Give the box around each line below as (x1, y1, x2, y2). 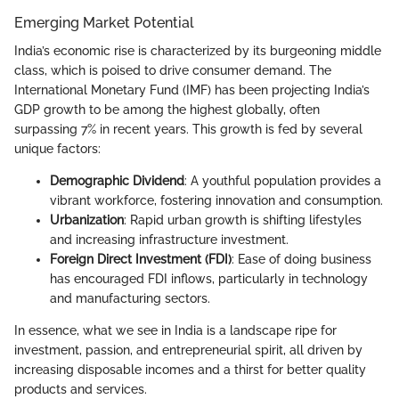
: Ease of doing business (232, 252, 371, 267)
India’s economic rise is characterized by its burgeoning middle (14, 44, 381, 59)
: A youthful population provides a (184, 174, 381, 189)
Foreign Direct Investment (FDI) (50, 252, 232, 267)
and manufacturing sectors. (50, 291, 210, 306)
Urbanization (50, 213, 124, 228)
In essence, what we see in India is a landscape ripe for (14, 323, 337, 338)
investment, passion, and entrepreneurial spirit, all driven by (14, 343, 362, 358)
